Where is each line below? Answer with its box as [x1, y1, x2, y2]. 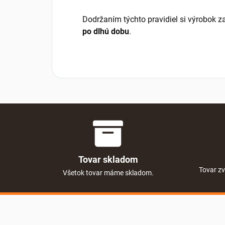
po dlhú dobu [82, 27, 129, 37]
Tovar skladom [78, 154, 138, 165]
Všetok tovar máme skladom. [62, 168, 154, 177]
